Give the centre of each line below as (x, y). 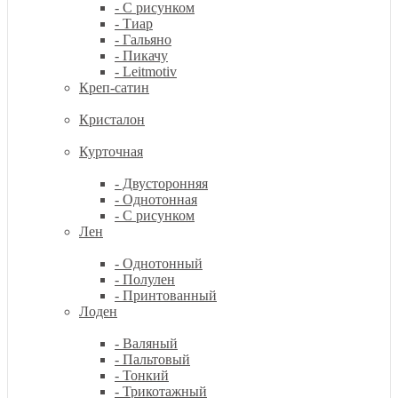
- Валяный (146, 343)
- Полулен (145, 279)
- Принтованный (166, 295)
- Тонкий (142, 375)
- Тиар (134, 24)
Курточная (111, 151)
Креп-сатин (114, 88)
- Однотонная (156, 199)
